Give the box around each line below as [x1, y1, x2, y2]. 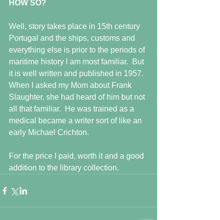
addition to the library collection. [9, 164, 119, 172]
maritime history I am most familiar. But [9, 57, 146, 66]
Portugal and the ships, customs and [9, 34, 137, 42]
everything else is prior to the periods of [9, 46, 147, 54]
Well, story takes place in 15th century [9, 22, 142, 30]
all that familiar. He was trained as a [9, 105, 136, 113]
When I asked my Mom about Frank [9, 81, 134, 89]
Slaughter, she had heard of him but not [9, 93, 147, 101]
